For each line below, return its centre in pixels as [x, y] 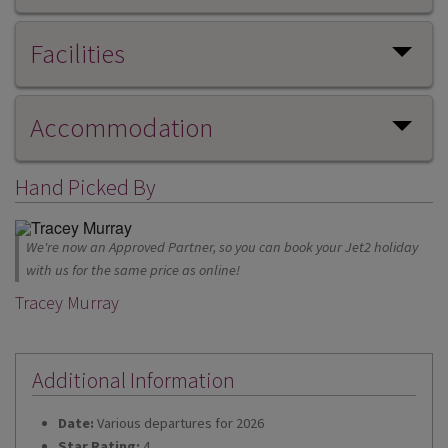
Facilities [77, 53]
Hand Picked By [85, 186]
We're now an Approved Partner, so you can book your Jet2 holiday [222, 246]
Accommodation [121, 127]
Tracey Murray [67, 303]
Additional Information [133, 380]
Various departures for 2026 [180, 422]
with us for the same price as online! [133, 269]
